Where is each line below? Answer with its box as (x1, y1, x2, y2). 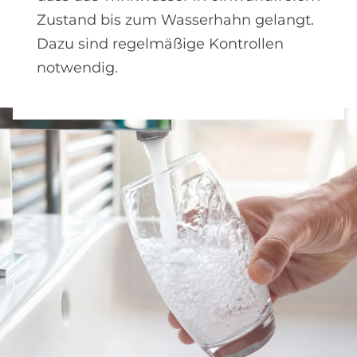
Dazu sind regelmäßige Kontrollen (37, 35, 284, 53)
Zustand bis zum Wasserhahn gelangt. (37, 11, 314, 29)
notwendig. (37, 59, 118, 76)
